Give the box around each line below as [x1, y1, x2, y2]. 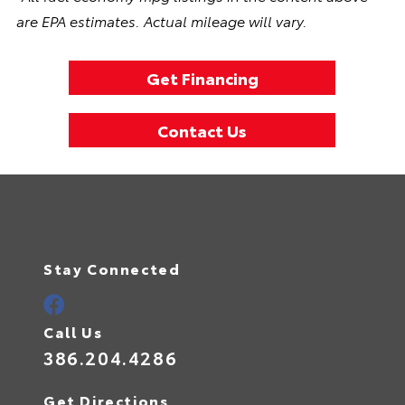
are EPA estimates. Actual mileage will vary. [15, 9, 307, 31]
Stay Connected [43, 257, 181, 278]
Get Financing [146, 65, 259, 89]
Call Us [43, 320, 103, 342]
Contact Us [157, 118, 248, 142]
